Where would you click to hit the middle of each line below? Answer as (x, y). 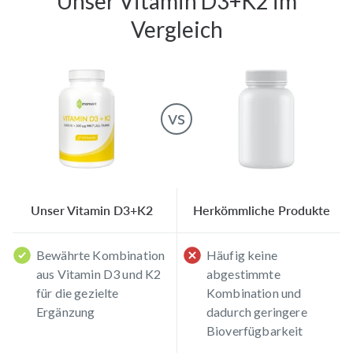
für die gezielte (78, 293)
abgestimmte (243, 274)
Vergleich (176, 29)
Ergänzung (66, 312)
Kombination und (254, 293)
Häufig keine (242, 255)
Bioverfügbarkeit (255, 331)
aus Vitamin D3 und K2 (99, 274)
